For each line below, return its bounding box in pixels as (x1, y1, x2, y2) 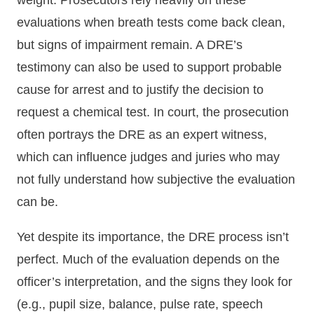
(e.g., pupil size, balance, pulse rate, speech (17, 297, 263, 312)
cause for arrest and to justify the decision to (17, 83, 264, 97)
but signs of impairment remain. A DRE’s (17, 38, 243, 53)
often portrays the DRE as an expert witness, (17, 128, 267, 142)
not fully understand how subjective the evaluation (17, 172, 295, 187)
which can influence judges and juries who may (17, 150, 280, 165)
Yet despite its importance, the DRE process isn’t (17, 230, 289, 245)
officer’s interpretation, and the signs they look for (17, 275, 292, 289)
